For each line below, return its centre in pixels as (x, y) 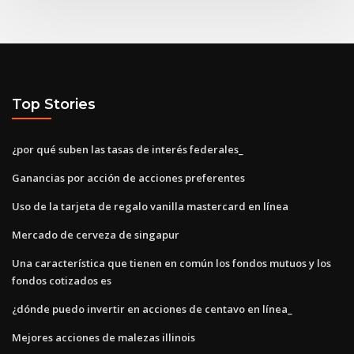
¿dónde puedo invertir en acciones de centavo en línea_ (152, 309)
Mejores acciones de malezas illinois (104, 337)
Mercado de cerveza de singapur (96, 234)
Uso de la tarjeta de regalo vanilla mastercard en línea (150, 206)
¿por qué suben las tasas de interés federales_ (128, 149)
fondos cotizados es (62, 280)
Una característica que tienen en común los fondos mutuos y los (171, 263)
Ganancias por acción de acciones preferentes (128, 177)
